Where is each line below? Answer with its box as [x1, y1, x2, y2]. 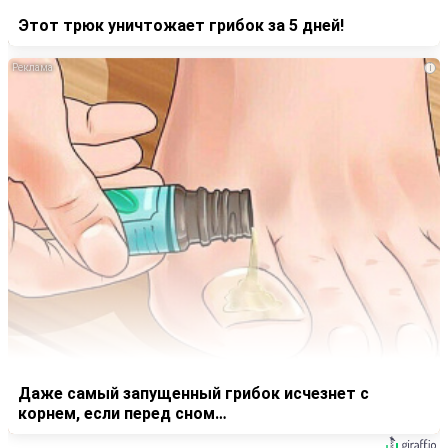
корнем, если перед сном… [18, 404, 227, 424]
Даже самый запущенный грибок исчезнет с [18, 384, 369, 404]
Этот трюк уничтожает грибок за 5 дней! [18, 16, 344, 36]
